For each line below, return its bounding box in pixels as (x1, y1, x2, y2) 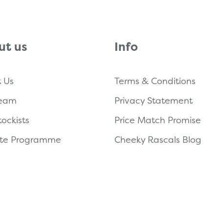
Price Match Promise (114, 113, 201, 126)
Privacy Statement (114, 94, 193, 107)
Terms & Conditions (114, 74, 196, 87)
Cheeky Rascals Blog (114, 133, 201, 146)
